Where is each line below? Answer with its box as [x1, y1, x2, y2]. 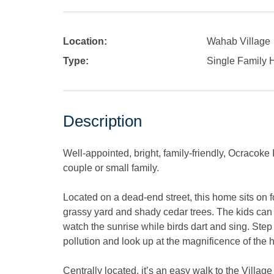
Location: [63, 35, 107, 46]
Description [63, 111, 142, 130]
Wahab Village [206, 35, 270, 46]
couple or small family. [63, 162, 159, 173]
